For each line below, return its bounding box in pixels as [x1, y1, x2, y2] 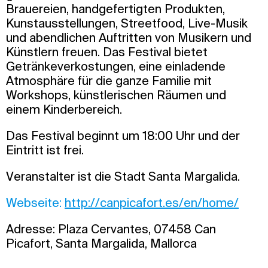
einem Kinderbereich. [6, 102, 122, 117]
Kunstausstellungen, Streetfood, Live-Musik [6, 16, 248, 31]
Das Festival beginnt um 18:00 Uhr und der [6, 129, 240, 143]
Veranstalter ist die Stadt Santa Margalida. [6, 169, 240, 184]
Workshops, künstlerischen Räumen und [6, 88, 226, 102]
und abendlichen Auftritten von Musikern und [6, 31, 251, 45]
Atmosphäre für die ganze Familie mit [6, 74, 212, 88]
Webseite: [6, 196, 65, 210]
